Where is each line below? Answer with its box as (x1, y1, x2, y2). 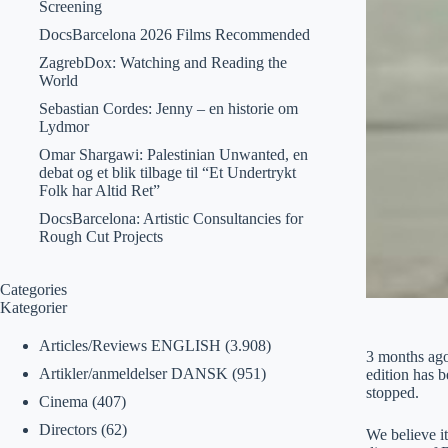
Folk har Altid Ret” (38, 182, 160, 199)
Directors (38, 421, 97, 438)
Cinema (38, 393, 88, 410)
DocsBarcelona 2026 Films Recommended (38, 26, 310, 43)
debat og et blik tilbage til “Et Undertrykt (38, 164, 296, 181)
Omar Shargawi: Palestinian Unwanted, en (38, 146, 308, 163)
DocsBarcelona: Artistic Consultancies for (38, 210, 303, 227)
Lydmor (38, 118, 89, 135)
